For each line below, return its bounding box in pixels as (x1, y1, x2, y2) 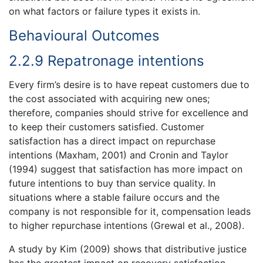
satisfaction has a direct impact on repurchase (9, 135, 215, 147)
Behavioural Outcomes (9, 27, 160, 45)
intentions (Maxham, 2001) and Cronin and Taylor (9, 149, 228, 161)
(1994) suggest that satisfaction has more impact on (9, 163, 242, 176)
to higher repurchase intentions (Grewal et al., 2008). (9, 220, 244, 232)
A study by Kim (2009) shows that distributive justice (9, 243, 247, 255)
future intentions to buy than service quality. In (9, 177, 215, 190)
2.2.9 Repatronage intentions (9, 52, 204, 69)
